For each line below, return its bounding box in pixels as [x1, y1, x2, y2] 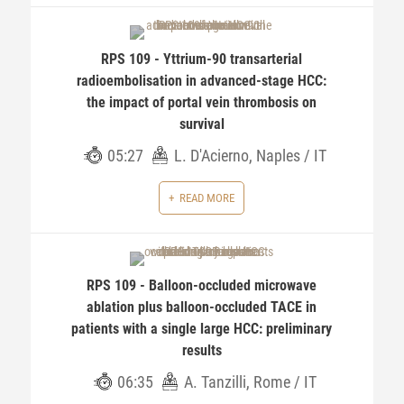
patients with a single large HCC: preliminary [71, 320, 333, 337]
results [181, 342, 222, 359]
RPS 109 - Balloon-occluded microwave [87, 277, 317, 294]
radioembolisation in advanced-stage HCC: [77, 72, 327, 89]
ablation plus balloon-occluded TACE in [87, 298, 317, 316]
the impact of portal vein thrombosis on [87, 94, 317, 111]
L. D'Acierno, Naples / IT [174, 146, 327, 165]
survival [179, 115, 225, 133]
